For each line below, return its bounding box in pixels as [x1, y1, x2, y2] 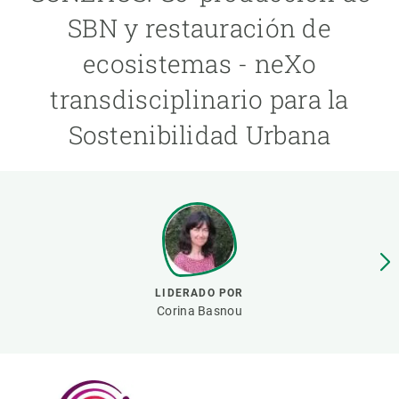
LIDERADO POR [155, 287, 244, 299]
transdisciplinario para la [50, 83, 349, 116]
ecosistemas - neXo [82, 47, 317, 80]
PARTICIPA [14, 34, 78, 47]
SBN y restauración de [68, 12, 331, 45]
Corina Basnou [157, 304, 242, 318]
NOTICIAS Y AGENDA [14, 76, 134, 89]
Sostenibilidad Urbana [68, 118, 331, 151]
